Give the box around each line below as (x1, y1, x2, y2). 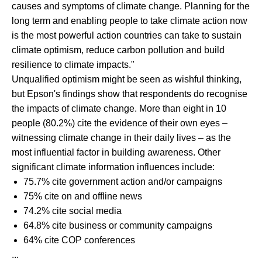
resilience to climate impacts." (11, 59, 135, 70)
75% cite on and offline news (23, 191, 144, 201)
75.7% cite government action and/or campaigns (23, 176, 225, 187)
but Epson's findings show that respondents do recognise (11, 88, 247, 99)
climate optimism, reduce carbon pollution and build (11, 44, 225, 55)
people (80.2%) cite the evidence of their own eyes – (11, 118, 227, 128)
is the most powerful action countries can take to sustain (11, 30, 242, 40)
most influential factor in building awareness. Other (11, 147, 220, 157)
